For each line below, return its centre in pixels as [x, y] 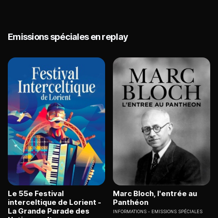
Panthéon [131, 202]
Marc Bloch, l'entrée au [155, 193]
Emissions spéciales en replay [68, 37]
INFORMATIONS [130, 211]
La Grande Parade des [49, 211]
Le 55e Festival [36, 193]
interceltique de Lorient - [54, 202]
